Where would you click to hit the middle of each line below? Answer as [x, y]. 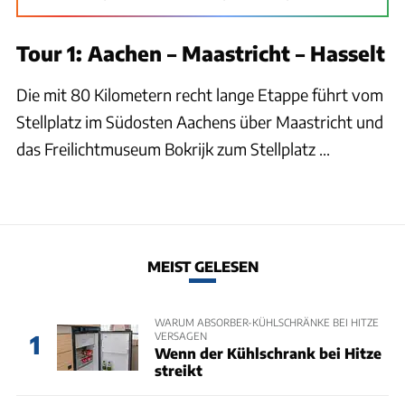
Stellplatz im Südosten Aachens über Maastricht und [200, 122]
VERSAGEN [180, 335]
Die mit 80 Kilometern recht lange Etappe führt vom [200, 95]
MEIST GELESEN [202, 266]
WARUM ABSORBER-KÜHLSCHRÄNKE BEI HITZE [266, 321]
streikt [178, 370]
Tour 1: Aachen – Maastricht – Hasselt [201, 54]
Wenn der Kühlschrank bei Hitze [268, 353]
